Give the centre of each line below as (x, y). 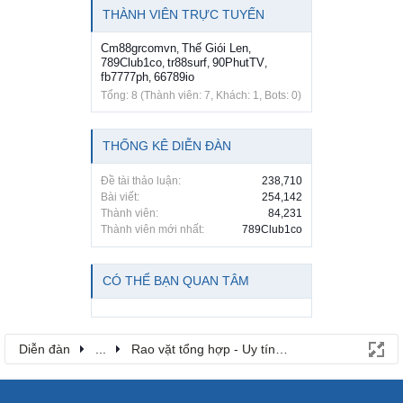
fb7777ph (125, 76)
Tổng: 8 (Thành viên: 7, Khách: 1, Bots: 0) (201, 95)
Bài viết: (120, 197)
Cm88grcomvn (139, 48)
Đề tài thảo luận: (141, 180)
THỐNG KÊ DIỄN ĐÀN (167, 145)
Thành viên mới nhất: (152, 229)
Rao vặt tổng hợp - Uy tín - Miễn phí (234, 349)
